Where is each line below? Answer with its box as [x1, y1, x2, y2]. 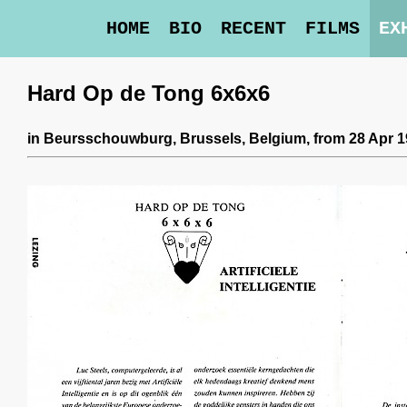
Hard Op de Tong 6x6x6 [27, 81, 270, 105]
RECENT [221, 18, 286, 39]
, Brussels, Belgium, [173, 131, 313, 146]
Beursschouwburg [44, 131, 173, 146]
